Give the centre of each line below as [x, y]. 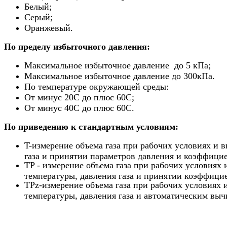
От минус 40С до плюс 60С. [79, 108]
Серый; [39, 17]
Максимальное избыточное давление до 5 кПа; [118, 66]
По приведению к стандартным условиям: [91, 127]
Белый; [38, 7]
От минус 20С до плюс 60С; [79, 98]
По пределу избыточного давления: [77, 47]
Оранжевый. [49, 28]
